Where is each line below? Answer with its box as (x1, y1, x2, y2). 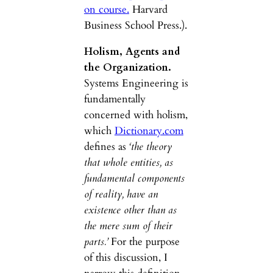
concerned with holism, (83, 108, 188, 122)
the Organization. (83, 60, 171, 75)
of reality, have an (83, 187, 158, 202)
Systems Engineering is (83, 76, 188, 91)
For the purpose (107, 235, 180, 249)
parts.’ (83, 235, 108, 249)
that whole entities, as (83, 155, 173, 170)
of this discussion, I (83, 250, 168, 265)
